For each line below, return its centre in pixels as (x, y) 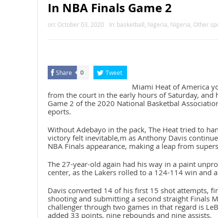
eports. (59, 112)
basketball (130, 25)
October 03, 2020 (81, 25)
